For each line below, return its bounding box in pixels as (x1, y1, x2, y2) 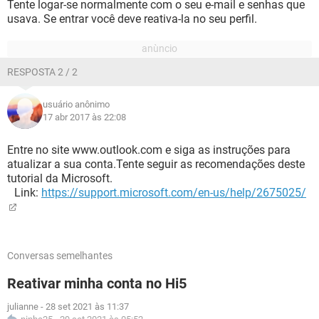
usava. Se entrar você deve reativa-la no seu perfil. (7, 12, 257, 26)
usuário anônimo (43, 99, 110, 110)
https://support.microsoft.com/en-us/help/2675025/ (41, 186, 306, 199)
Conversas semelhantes (7, 250, 113, 261)
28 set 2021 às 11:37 (46, 301, 129, 312)
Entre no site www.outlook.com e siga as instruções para (7, 143, 291, 157)
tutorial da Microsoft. (7, 172, 113, 185)
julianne (7, 301, 38, 312)
